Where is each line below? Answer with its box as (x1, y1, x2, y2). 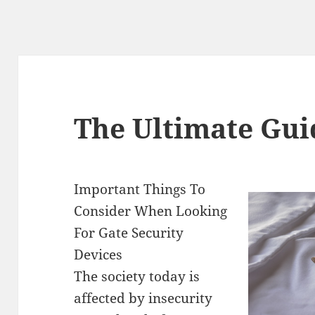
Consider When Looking (74, 202, 228, 221)
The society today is (74, 267, 200, 286)
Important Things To (74, 180, 206, 199)
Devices (74, 245, 123, 264)
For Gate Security (74, 224, 184, 243)
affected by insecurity (74, 289, 213, 308)
